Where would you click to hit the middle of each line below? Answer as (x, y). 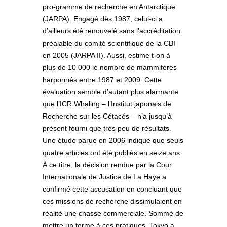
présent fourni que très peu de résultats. (107, 128)
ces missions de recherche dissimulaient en (112, 201)
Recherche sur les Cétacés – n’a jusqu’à (107, 116)
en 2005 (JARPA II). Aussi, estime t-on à (106, 55)
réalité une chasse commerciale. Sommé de (113, 214)
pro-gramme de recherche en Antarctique (109, 7)
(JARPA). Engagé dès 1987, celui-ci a (103, 19)
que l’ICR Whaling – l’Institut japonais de (107, 104)
